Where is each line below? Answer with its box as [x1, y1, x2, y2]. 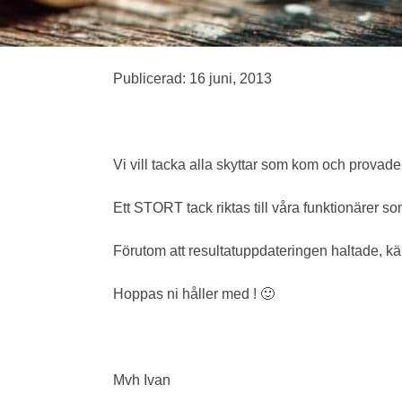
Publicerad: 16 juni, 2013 [113, 71, 272, 86]
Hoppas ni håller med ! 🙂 [113, 286, 275, 301]
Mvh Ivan [113, 372, 170, 388]
